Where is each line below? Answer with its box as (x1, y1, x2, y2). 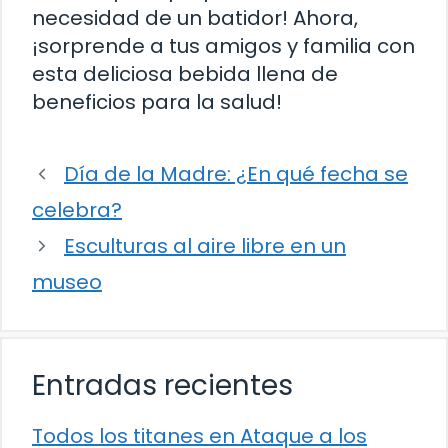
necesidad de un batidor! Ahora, (32, 4, 358, 33)
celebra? (32, 196, 122, 225)
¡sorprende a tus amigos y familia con (32, 32, 415, 61)
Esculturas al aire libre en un (64, 232, 346, 261)
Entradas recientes (32, 366, 293, 406)
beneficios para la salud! (32, 88, 282, 117)
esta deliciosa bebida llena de (32, 60, 338, 89)
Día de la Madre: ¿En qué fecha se (64, 160, 408, 189)
